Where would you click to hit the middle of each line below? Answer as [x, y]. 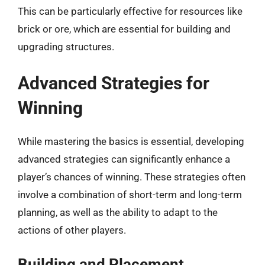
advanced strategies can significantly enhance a [124, 159]
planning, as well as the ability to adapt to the [118, 212]
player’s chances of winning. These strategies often [132, 177]
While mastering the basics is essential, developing [131, 141]
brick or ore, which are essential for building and [124, 29]
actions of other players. [72, 230]
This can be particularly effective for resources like [130, 11]
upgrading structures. [66, 47]
